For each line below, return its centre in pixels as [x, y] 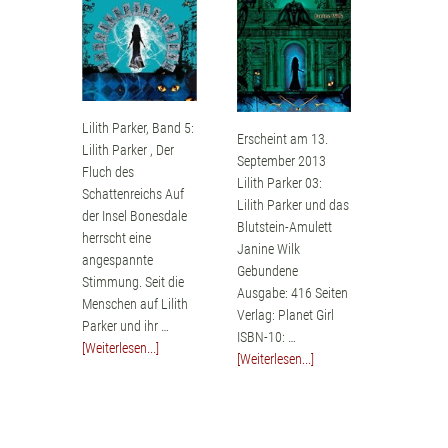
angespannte [118, 260]
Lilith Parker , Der [128, 150]
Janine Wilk [268, 248]
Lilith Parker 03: [279, 182]
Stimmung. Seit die [133, 282]
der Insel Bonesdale [135, 216]
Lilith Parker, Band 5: [138, 128]
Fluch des [108, 172]
